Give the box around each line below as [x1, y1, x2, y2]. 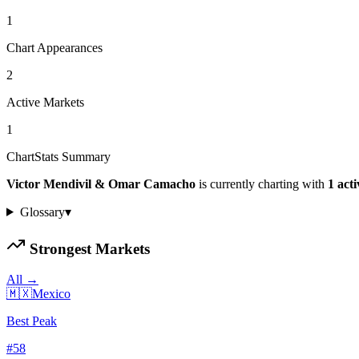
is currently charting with [196, 176, 325, 191]
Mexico [32, 287, 71, 301]
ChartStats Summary [6, 149, 111, 163]
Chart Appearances [6, 40, 103, 54]
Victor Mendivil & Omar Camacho [6, 176, 196, 191]
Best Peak [6, 314, 57, 329]
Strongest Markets [26, 240, 150, 257]
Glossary [19, 204, 65, 219]
